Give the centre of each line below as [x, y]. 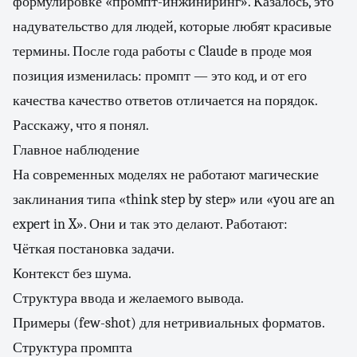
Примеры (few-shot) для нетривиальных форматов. [169, 323]
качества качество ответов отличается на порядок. [165, 101]
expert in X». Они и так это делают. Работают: [150, 224]
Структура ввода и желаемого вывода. [128, 298]
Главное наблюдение [76, 150]
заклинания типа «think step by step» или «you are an [174, 200]
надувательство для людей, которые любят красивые [172, 27]
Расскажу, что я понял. [81, 126]
